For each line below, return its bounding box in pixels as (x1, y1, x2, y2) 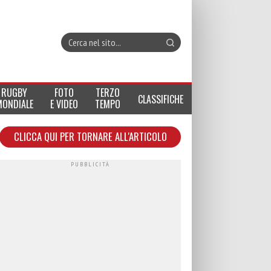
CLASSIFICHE (137, 92, 183, 106)
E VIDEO (50, 97, 79, 111)
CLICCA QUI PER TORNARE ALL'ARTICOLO (13, 129, 167, 144)
